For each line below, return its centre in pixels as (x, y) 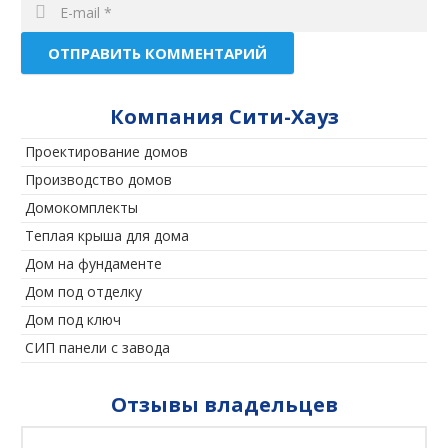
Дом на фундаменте (93, 264)
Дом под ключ (72, 320)
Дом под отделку (83, 292)
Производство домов (98, 180)
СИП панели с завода (97, 348)
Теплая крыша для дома (106, 236)
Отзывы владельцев (224, 404)
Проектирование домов (106, 152)
